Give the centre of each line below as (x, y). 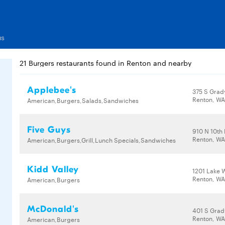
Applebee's (52, 90)
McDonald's (53, 209)
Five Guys (49, 130)
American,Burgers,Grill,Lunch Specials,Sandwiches (101, 140)
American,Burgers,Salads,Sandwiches (83, 100)
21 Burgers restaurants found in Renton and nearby (106, 63)
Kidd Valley (53, 170)
